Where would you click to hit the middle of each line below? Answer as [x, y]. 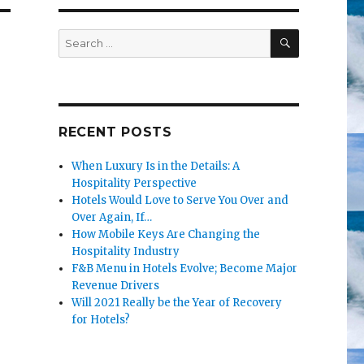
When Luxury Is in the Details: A [156, 167]
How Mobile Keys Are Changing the [166, 235]
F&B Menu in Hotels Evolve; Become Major [185, 269]
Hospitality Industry [126, 252]
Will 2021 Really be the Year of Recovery [177, 303]
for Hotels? [101, 320]
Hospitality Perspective [134, 184]
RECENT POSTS [115, 132]
